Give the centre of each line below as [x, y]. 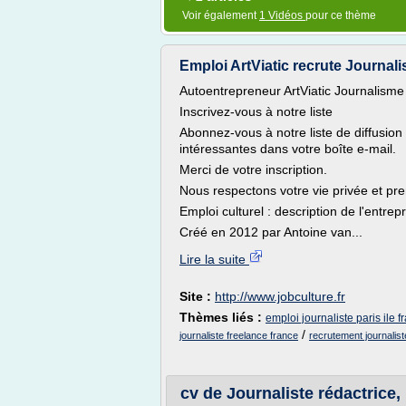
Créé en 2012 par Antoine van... [271, 232]
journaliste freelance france [239, 335]
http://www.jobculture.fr [280, 296]
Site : [197, 296]
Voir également [221, 15]
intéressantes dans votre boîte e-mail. [288, 149]
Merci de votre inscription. [253, 169]
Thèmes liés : [222, 317]
